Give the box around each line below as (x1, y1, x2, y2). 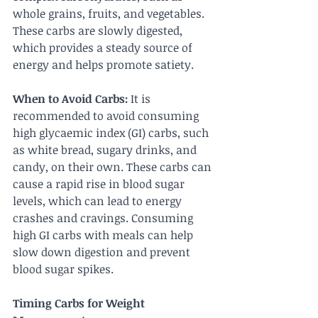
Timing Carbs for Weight (13, 295, 148, 312)
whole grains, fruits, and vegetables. (13, 6, 207, 22)
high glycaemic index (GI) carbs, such (13, 125, 212, 141)
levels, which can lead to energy (13, 193, 185, 209)
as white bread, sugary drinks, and (13, 142, 199, 158)
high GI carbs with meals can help (13, 227, 196, 243)
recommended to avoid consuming (13, 108, 202, 124)
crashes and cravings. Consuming (13, 210, 196, 226)
